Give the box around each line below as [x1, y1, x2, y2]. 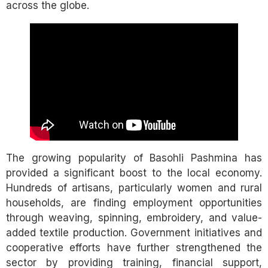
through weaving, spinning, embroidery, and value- [6, 212, 262, 224]
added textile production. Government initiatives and [6, 227, 262, 239]
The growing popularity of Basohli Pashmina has [6, 152, 262, 165]
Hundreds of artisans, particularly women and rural [6, 182, 262, 194]
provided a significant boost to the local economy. [6, 167, 262, 179]
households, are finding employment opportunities [6, 197, 262, 209]
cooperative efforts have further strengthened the [6, 242, 262, 254]
